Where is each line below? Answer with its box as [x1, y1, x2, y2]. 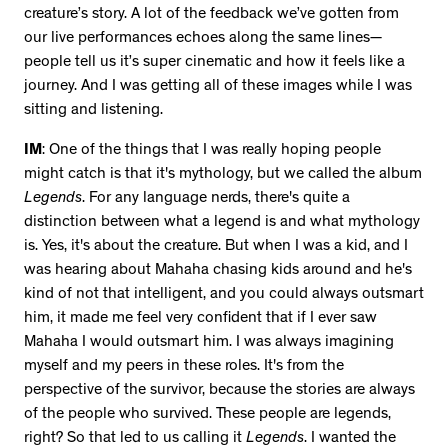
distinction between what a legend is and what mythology [24, 215, 420, 232]
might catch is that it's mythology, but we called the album [24, 167, 422, 184]
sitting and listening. [24, 103, 167, 120]
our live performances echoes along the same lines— [24, 31, 382, 48]
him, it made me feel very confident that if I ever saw [24, 311, 377, 328]
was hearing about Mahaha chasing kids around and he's [24, 263, 412, 280]
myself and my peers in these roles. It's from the [24, 359, 344, 376]
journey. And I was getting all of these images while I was [24, 79, 412, 96]
